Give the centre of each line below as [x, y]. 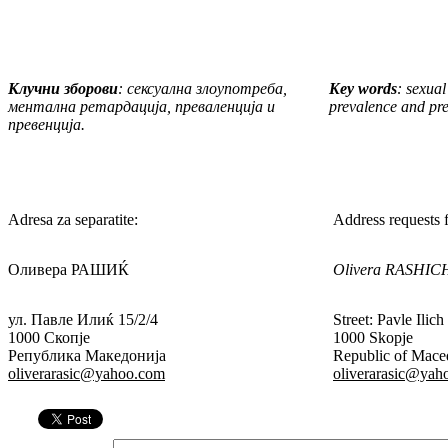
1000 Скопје [49, 338]
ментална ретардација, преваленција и [141, 107]
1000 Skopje [373, 338]
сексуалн [155, 89]
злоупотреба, [239, 89]
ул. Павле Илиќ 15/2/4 [83, 320]
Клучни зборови [63, 89]
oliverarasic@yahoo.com [86, 374]
